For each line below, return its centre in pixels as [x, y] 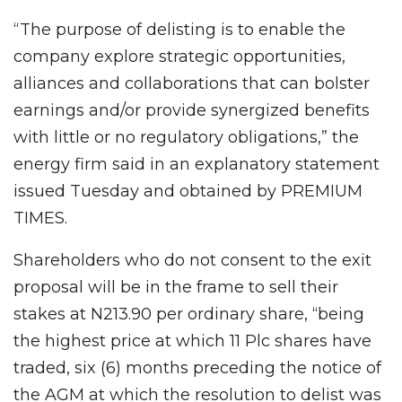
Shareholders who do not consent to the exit [192, 260]
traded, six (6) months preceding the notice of [197, 367]
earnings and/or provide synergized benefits [192, 110]
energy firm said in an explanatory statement [197, 164]
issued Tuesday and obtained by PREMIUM [188, 191]
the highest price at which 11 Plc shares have [192, 341]
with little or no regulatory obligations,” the [186, 137]
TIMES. [40, 218]
